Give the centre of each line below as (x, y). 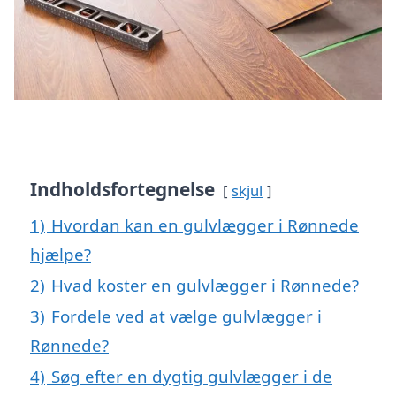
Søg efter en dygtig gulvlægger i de (192, 377)
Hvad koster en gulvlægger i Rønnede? (205, 286)
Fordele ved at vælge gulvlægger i (187, 316)
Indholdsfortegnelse (122, 190)
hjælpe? (61, 255)
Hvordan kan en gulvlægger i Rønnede (205, 225)
